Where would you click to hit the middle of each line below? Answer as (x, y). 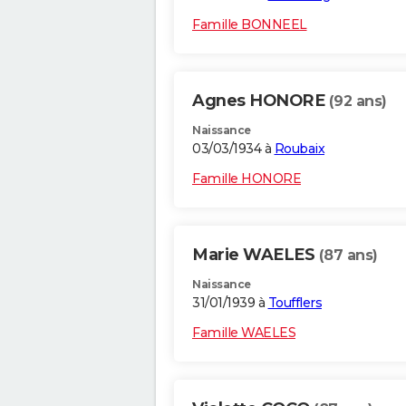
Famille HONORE (246, 179)
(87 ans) (348, 256)
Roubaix (299, 149)
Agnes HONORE (261, 101)
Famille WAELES (244, 333)
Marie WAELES (256, 255)
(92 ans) (358, 101)
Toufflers (295, 303)
